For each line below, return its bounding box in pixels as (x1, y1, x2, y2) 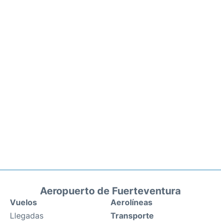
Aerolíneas (110, 197, 152, 207)
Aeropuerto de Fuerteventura (40, 185, 181, 197)
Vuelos (10, 197, 37, 207)
